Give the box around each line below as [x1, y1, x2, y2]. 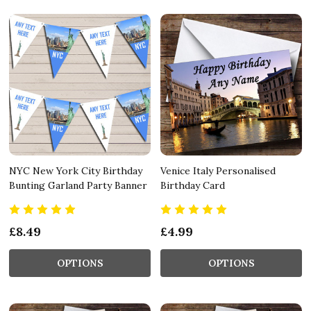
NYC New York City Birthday [9, 164, 142, 177]
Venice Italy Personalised [160, 164, 276, 177]
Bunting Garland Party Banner [9, 178, 147, 192]
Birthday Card [160, 178, 225, 192]
